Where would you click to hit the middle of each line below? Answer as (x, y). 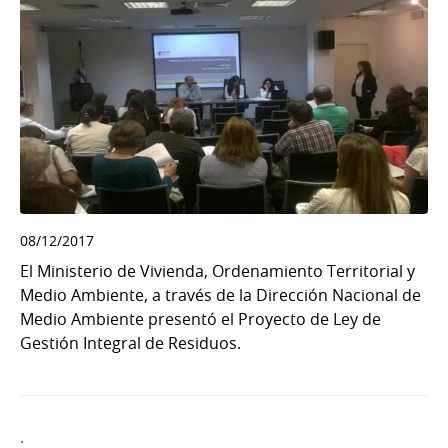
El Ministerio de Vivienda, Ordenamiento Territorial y (217, 270)
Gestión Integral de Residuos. (130, 342)
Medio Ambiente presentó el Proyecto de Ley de (200, 318)
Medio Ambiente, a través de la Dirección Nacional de (220, 294)
